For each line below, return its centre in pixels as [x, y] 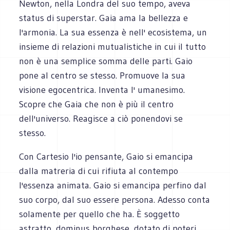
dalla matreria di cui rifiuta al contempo [99, 171]
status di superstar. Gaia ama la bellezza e [104, 18]
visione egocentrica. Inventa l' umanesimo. [102, 90]
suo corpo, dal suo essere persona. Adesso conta [115, 199]
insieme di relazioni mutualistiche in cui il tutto [113, 46]
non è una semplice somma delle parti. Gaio [106, 61]
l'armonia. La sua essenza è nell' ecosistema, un [113, 32]
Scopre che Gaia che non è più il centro [97, 104]
